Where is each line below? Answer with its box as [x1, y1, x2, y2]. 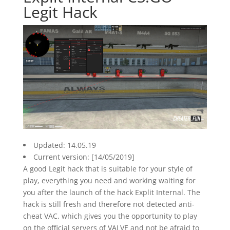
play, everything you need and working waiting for [23, 175, 196, 185]
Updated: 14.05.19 [33, 140, 96, 150]
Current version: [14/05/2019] [33, 151, 135, 162]
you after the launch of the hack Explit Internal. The [23, 187, 200, 197]
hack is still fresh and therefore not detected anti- [23, 199, 195, 209]
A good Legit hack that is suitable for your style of [23, 163, 193, 174]
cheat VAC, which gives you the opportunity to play [23, 210, 197, 221]
